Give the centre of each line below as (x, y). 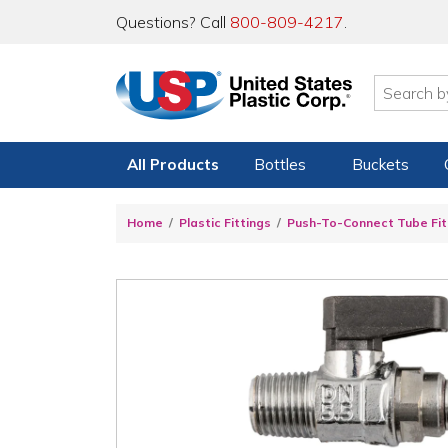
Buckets (380, 164)
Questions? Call (173, 22)
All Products (173, 164)
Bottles (280, 164)
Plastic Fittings (225, 223)
